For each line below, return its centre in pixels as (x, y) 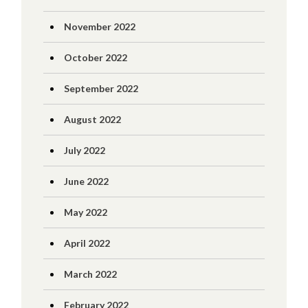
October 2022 (95, 57)
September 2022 (101, 88)
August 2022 (92, 119)
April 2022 (87, 243)
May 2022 (85, 212)
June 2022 (86, 181)
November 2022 (99, 26)
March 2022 (90, 274)
